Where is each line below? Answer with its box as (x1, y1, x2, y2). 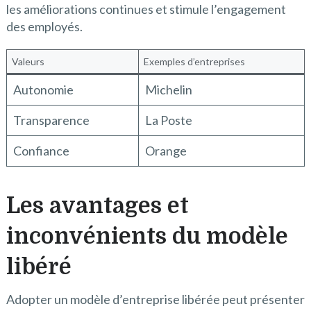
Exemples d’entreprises (143, 56, 245, 68)
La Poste (144, 112, 192, 128)
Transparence (12, 112, 90, 128)
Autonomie (12, 82, 74, 98)
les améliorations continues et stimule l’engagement (6, 1, 286, 17)
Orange (144, 143, 187, 159)
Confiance (12, 143, 69, 159)
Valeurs (11, 56, 44, 68)
